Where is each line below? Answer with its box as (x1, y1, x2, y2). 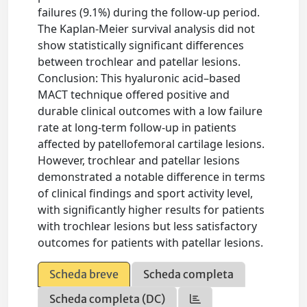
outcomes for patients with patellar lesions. (38, 235, 264, 251)
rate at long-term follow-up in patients (38, 120, 237, 136)
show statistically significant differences (38, 38, 245, 53)
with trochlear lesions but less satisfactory (38, 219, 258, 234)
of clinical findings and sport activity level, (38, 186, 254, 201)
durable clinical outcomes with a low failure (38, 103, 263, 119)
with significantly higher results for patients (38, 202, 265, 218)
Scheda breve (49, 267, 119, 282)
